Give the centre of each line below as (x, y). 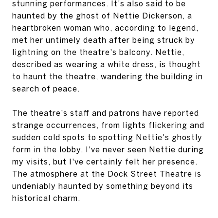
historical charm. (46, 198)
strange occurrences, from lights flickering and (108, 125)
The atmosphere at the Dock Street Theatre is (107, 173)
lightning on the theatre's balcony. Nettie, (98, 52)
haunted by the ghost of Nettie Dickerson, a (102, 15)
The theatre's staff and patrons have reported (106, 113)
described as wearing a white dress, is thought (107, 64)
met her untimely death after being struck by (104, 40)
